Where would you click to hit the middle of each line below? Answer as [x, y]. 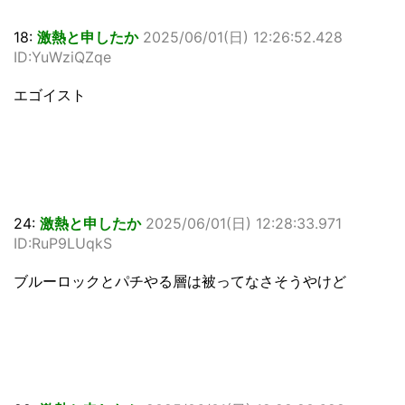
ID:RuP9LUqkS [63, 243]
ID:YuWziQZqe [62, 57]
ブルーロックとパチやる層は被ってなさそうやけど [180, 281]
